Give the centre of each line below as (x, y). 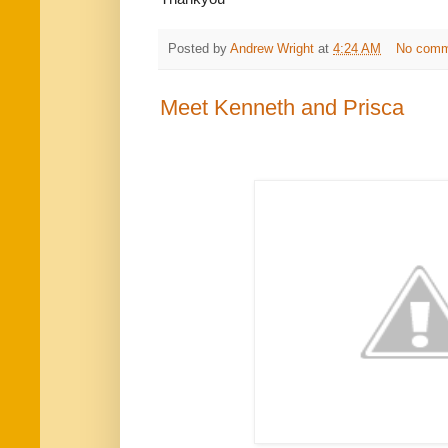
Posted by (199, 48)
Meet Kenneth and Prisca (282, 108)
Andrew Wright (272, 48)
